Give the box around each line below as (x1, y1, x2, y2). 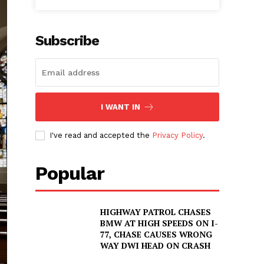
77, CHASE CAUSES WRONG (100, 229, 212, 240)
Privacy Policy (152, 131, 203, 140)
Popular (35, 162, 105, 185)
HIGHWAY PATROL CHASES (100, 206, 211, 218)
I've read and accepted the (49, 131, 153, 140)
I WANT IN (100, 103, 140, 112)
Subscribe (35, 32, 100, 49)
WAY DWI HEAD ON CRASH (100, 240, 210, 252)
